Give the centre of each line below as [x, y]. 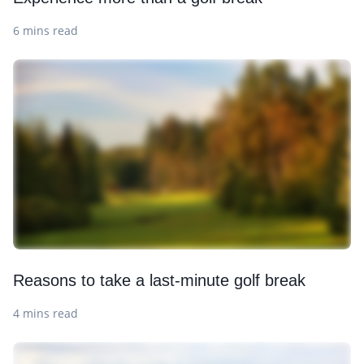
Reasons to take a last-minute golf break [159, 280]
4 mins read [45, 313]
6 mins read [45, 30]
